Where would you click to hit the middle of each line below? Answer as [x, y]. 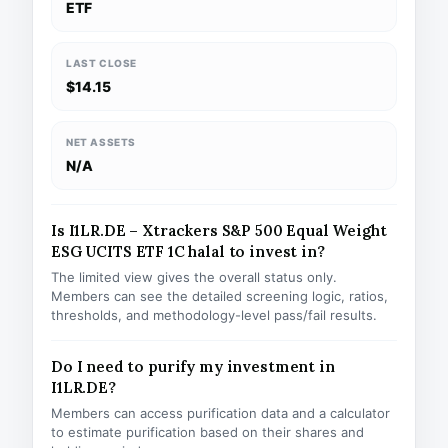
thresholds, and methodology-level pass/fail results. [214, 315]
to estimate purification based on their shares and [207, 432]
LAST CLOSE [101, 63]
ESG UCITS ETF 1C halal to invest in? [188, 251]
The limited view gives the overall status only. [194, 277]
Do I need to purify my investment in [193, 366]
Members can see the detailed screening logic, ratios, [219, 296]
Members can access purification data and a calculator [220, 413]
